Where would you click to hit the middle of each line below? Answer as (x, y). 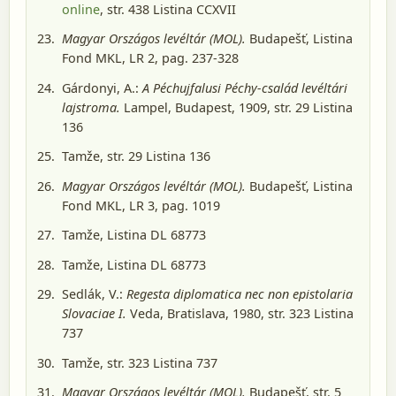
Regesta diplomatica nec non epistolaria (240, 294)
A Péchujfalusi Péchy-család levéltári (245, 88)
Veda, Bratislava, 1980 (194, 314)
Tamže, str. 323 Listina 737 (140, 362)
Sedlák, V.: (94, 294)
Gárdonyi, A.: (102, 88)
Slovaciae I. (94, 314)
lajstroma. (91, 107)
